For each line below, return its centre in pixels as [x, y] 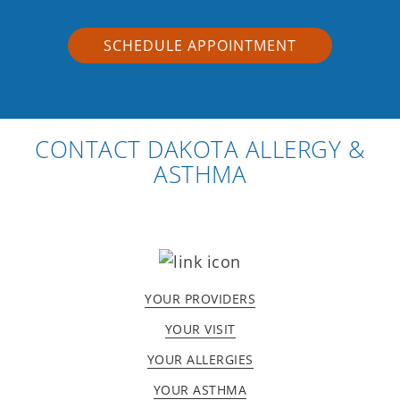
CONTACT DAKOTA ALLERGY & [200, 150]
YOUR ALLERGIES [200, 360]
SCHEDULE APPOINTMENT [200, 46]
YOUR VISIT [200, 329]
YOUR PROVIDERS [200, 299]
